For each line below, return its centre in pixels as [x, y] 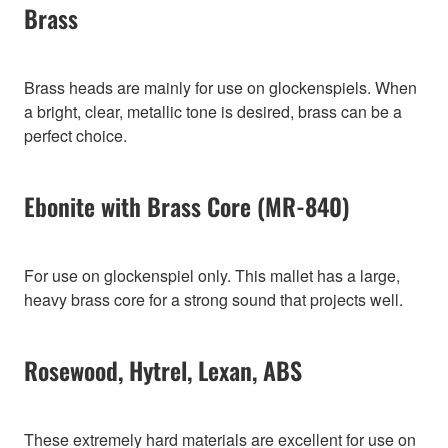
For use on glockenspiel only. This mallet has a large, [212, 276]
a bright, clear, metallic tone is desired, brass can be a [213, 112]
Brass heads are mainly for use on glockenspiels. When [220, 88]
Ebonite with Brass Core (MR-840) [187, 206]
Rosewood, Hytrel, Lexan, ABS [163, 370]
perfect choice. [75, 136]
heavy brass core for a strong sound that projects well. [213, 300]
